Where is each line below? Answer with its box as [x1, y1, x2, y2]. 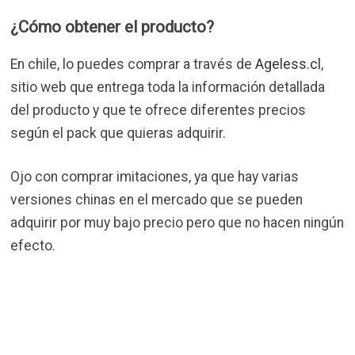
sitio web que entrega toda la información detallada [10, 78, 326, 95]
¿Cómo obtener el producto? [10, 17, 215, 36]
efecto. [10, 237, 56, 254]
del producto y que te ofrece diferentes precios [10, 101, 307, 118]
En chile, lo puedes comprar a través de [10, 55, 256, 72]
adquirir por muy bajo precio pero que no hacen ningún [10, 214, 345, 231]
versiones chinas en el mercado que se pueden [10, 191, 303, 208]
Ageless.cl [255, 55, 322, 72]
